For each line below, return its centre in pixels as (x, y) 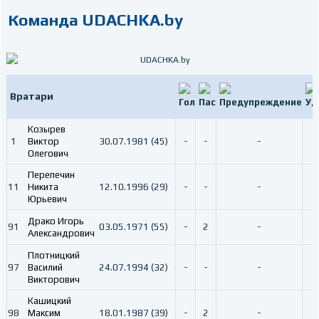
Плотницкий (54, 255)
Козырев (47, 129)
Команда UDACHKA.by (95, 20)
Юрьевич (47, 199)
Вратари (32, 96)
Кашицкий (49, 301)
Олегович (48, 153)
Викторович (54, 279)
